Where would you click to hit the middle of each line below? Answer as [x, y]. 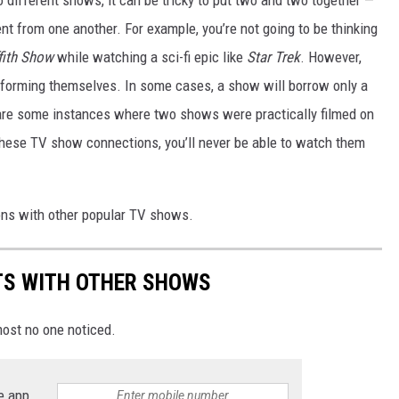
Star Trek [273, 57]
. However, [331, 57]
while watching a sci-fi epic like [152, 57]
